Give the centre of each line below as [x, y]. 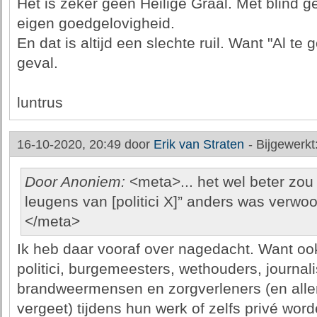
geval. [37, 63]
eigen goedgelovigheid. [96, 23]
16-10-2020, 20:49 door [85, 144]
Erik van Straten [198, 144]
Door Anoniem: [77, 182]
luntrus [40, 103]
